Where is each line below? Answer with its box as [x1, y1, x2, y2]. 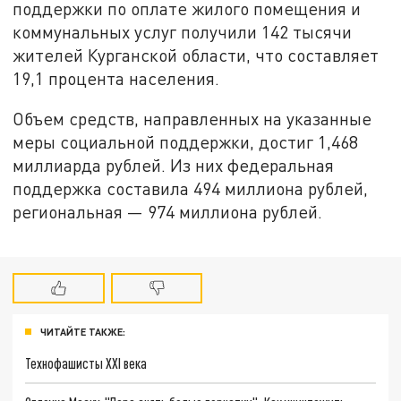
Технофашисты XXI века [25, 354, 148, 372]
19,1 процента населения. [13, 67, 220, 89]
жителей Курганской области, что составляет [13, 44, 380, 65]
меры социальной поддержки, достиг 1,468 [13, 132, 359, 153]
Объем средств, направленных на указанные [13, 108, 372, 130]
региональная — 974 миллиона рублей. [13, 201, 323, 223]
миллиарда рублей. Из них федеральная [13, 155, 335, 176]
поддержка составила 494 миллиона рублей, [13, 178, 369, 200]
